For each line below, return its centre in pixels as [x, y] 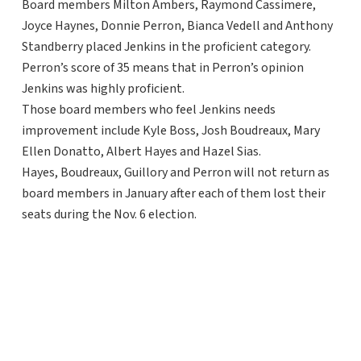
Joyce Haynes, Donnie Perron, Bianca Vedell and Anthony [177, 26]
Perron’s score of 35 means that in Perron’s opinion [162, 68]
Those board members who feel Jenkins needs [148, 110]
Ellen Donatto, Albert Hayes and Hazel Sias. [141, 152]
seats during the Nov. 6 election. [109, 215]
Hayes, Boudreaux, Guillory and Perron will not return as [175, 173]
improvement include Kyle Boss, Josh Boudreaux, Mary [170, 131]
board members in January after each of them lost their [173, 194]
